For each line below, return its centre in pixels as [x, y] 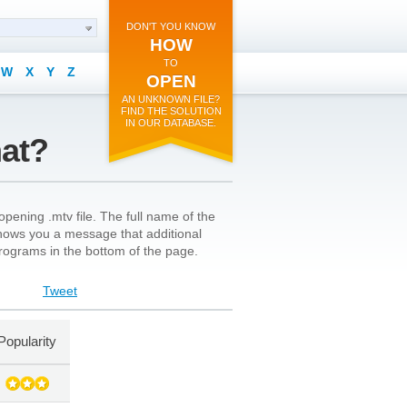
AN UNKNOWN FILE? [171, 99]
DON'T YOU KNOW [171, 26]
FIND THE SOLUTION [171, 111]
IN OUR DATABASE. [171, 123]
